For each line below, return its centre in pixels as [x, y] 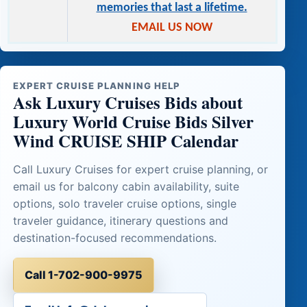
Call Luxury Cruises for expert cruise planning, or [140, 169]
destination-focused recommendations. [114, 237]
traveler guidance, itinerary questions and [120, 220]
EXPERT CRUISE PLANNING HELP [96, 85]
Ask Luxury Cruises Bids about [127, 102]
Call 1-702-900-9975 [83, 274]
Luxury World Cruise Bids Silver [133, 121]
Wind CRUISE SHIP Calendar [125, 140]
